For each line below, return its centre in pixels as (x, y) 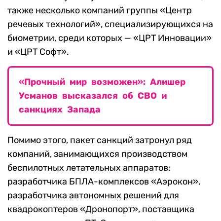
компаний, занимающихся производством (97, 154)
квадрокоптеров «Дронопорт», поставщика (101, 209)
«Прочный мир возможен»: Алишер (102, 82)
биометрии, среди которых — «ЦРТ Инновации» (110, 38)
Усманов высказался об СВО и (93, 96)
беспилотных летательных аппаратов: (89, 168)
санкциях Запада (60, 110)
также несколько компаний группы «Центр (100, 11)
